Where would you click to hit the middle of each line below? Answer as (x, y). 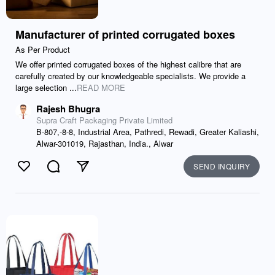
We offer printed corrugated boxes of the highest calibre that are (128, 64)
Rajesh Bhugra (68, 109)
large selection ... (46, 87)
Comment (74, 173)
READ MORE (101, 87)
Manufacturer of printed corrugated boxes (125, 34)
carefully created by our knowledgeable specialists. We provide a (130, 76)
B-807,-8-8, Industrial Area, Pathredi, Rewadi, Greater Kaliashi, (148, 132)
